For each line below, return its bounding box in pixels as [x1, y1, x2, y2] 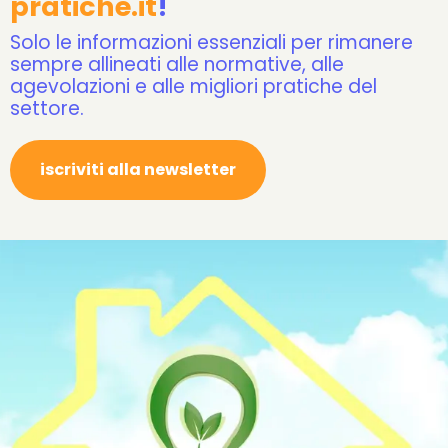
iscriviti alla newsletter [40, 158, 236, 181]
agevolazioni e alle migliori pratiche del [10, 73, 377, 100]
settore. [10, 95, 84, 122]
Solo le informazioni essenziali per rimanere [10, 29, 413, 56]
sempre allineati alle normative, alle [10, 51, 344, 78]
